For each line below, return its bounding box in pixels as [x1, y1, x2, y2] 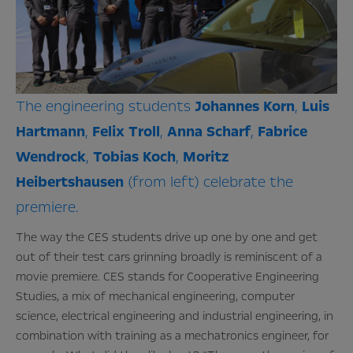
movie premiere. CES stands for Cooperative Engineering [16, 269, 319, 285]
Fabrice [258, 121, 307, 143]
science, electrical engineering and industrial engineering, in [16, 308, 333, 325]
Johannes [195, 96, 259, 117]
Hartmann [16, 121, 85, 143]
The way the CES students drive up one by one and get [16, 229, 318, 246]
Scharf [206, 121, 251, 143]
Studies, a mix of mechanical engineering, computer [16, 288, 295, 305]
